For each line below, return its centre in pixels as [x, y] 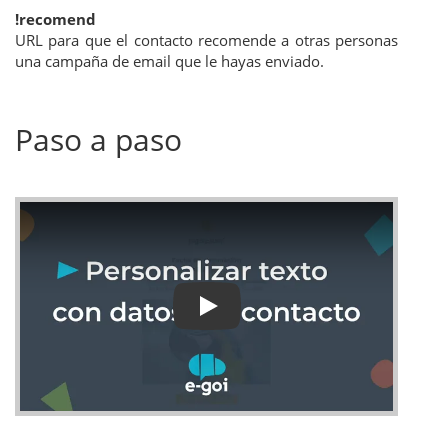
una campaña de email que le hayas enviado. [169, 60]
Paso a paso [98, 139]
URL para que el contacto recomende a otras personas [206, 39]
